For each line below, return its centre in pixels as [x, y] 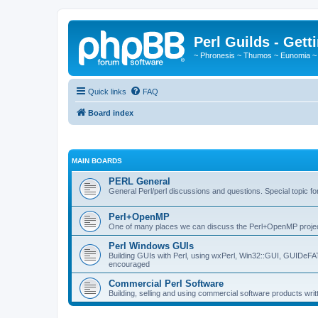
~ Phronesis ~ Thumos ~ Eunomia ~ [255, 55]
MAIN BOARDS [97, 161]
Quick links [107, 91]
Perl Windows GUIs [151, 246]
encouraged [129, 264]
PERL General [139, 181]
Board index [111, 113]
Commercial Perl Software [166, 284]
